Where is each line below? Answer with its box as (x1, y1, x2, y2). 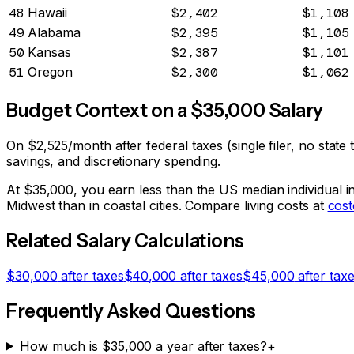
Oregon (28, 64, 73, 81)
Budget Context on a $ (6, 98, 203, 122)
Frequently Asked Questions (6, 299, 256, 322)
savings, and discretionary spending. (6, 153, 221, 169)
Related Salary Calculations (6, 228, 244, 252)
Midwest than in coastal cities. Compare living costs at (6, 197, 324, 213)
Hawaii (28, 5, 67, 21)
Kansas (28, 44, 71, 61)
